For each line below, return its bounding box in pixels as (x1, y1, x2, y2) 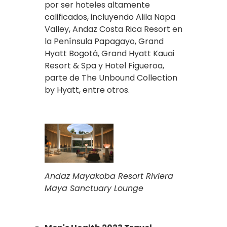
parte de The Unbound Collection (45, 72, 177, 84)
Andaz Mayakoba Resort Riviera (45, 170, 173, 182)
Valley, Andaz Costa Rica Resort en (45, 23, 182, 35)
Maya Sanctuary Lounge (45, 182, 143, 195)
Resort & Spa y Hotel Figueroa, (45, 60, 164, 72)
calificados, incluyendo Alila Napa (45, 11, 175, 23)
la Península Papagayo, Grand (45, 35, 164, 48)
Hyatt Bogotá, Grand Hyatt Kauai (45, 48, 174, 60)
